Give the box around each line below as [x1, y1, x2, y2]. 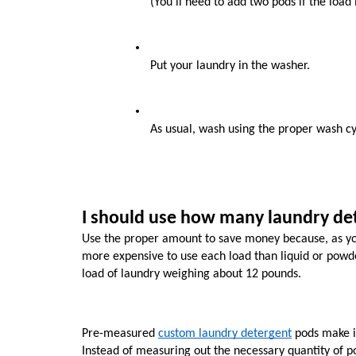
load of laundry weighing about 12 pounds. [82, 267, 301, 281]
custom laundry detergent [158, 327, 292, 341]
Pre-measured [82, 327, 158, 341]
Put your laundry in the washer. [150, 60, 310, 73]
